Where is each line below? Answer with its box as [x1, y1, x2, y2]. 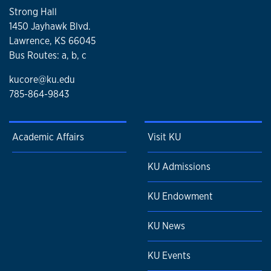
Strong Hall [9, 5, 57, 18]
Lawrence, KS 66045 [9, 34, 96, 47]
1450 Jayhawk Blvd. [9, 19, 91, 33]
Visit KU [148, 131, 181, 144]
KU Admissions [148, 160, 211, 174]
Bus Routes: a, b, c [9, 48, 87, 62]
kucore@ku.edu [9, 73, 75, 86]
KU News [148, 220, 185, 233]
